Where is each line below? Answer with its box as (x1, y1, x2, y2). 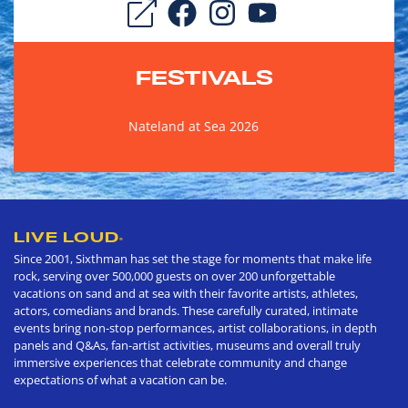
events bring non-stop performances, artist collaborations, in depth (14, 320, 377, 337)
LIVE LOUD (14, 228, 119, 247)
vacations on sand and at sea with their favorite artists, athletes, (14, 285, 358, 302)
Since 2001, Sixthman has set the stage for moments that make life (14, 250, 372, 268)
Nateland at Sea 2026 (127, 117, 259, 136)
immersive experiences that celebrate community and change (14, 354, 347, 372)
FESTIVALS (135, 65, 273, 91)
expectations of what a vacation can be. (14, 372, 227, 389)
